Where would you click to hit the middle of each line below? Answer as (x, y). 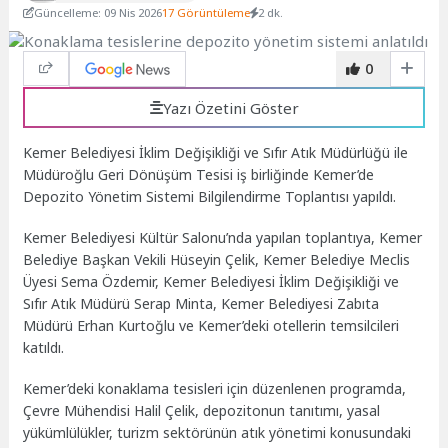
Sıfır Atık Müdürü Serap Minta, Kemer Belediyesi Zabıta (201, 304)
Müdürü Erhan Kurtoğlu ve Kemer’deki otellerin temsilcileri (211, 326)
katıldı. (46, 348)
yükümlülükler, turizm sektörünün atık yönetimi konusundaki (217, 432)
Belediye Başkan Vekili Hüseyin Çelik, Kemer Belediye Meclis (217, 260)
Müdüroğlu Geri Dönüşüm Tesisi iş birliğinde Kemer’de (199, 175)
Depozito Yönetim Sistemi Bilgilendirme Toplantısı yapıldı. (212, 197)
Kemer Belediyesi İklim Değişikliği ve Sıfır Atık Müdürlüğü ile (216, 153)
